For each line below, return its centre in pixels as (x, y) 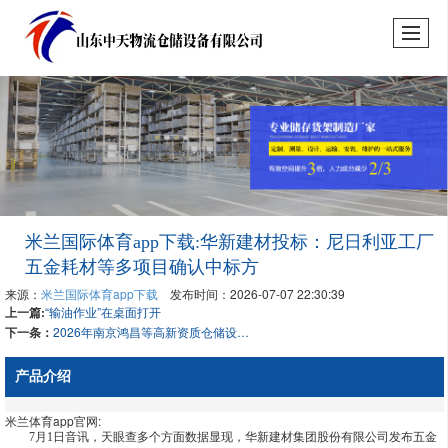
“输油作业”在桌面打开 (102, 311)
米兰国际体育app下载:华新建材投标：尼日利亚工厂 (229, 242)
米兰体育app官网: (52, 420)
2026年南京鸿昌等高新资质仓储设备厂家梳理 (242, 331)
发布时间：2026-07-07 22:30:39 (251, 293)
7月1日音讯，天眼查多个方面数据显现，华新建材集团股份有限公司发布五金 (220, 437)
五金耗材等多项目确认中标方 (141, 267)
